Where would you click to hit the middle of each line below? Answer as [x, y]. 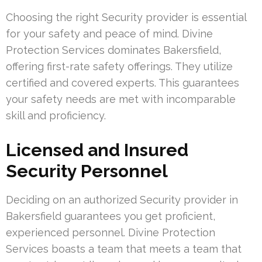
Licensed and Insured [97, 150]
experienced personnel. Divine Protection [111, 233]
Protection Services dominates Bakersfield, [113, 50]
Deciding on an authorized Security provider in [122, 200]
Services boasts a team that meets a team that [124, 249]
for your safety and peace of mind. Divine [109, 34]
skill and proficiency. [56, 116]
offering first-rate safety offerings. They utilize [119, 67]
